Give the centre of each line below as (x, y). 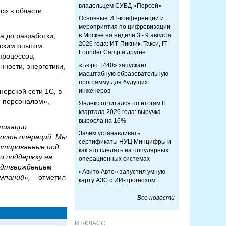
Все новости (156, 198)
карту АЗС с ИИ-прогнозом (117, 180)
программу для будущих (113, 82)
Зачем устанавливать (109, 133)
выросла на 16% (102, 121)
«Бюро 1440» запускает (113, 65)
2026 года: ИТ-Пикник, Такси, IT (123, 44)
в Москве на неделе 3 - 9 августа (125, 35)
